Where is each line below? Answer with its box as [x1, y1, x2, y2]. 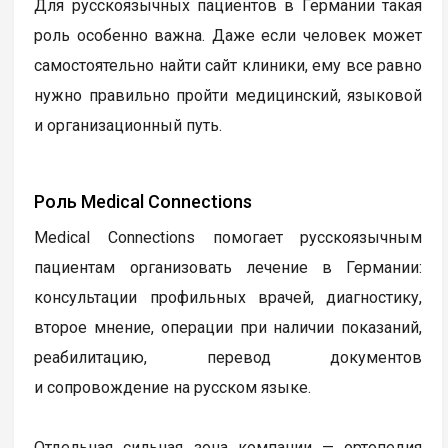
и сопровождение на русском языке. [34, 377, 312, 397]
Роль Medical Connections [34, 190, 253, 212]
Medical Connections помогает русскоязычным [34, 227, 423, 247]
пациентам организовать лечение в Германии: [34, 257, 423, 277]
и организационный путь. [34, 115, 223, 135]
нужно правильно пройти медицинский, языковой [34, 85, 423, 105]
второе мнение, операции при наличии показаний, [34, 317, 423, 337]
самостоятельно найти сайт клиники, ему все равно [34, 55, 423, 75]
